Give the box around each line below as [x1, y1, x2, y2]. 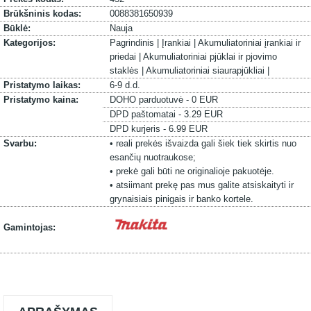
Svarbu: [3, 138, 37, 149]
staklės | [109, 65, 146, 76]
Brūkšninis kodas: [3, 8, 81, 19]
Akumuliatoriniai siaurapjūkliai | [145, 65, 269, 76]
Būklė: [3, 23, 31, 33]
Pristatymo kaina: [3, 94, 78, 105]
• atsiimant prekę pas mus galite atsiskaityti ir [109, 180, 294, 190]
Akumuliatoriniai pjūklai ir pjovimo [142, 51, 277, 62]
